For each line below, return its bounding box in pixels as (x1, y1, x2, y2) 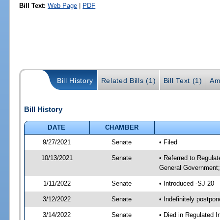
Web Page (48, 1, 78, 9)
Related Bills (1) (101, 76, 156, 84)
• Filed (159, 138, 177, 146)
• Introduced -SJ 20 (159, 179, 214, 187)
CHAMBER (105, 123, 139, 131)
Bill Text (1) (163, 76, 202, 84)
